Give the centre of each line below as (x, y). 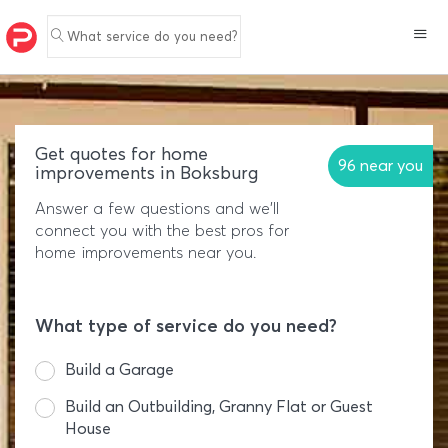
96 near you (380, 165)
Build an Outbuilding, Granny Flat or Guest (219, 406)
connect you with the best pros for (162, 230)
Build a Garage (119, 369)
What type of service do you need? (186, 326)
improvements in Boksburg (146, 173)
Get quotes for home (121, 154)
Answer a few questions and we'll (157, 208)
